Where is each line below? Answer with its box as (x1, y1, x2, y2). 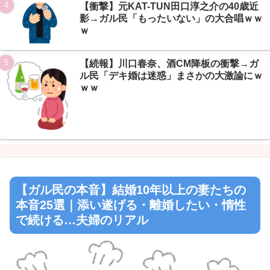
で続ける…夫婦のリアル (16, 213, 148, 227)
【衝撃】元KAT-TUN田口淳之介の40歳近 (80, 1, 259, 12)
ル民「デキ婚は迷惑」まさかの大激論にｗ (80, 71, 263, 81)
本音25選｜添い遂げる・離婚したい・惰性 (16, 198, 246, 212)
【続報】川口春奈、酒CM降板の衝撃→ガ (80, 58, 259, 69)
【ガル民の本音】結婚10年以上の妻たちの (16, 183, 246, 197)
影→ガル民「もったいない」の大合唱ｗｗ (80, 13, 263, 24)
